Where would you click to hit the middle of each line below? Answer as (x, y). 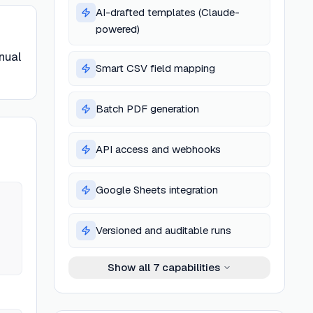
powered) (118, 29)
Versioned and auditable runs (164, 230)
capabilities (190, 267)
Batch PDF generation (148, 109)
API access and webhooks (159, 149)
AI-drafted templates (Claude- (168, 12)
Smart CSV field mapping (156, 68)
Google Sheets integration (157, 190)
